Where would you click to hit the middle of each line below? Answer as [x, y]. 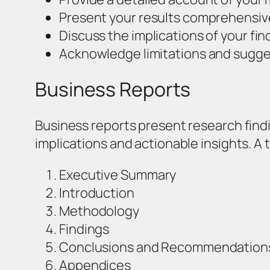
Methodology [99, 211]
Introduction [97, 193]
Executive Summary [118, 174]
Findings [84, 229]
